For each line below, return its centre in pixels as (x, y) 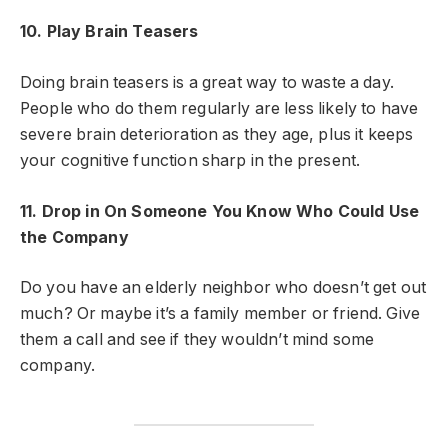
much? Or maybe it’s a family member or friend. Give (220, 314)
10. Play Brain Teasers (109, 32)
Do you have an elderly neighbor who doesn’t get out (223, 288)
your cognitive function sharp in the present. (190, 160)
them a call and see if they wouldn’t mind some (197, 340)
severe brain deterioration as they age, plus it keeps (217, 134)
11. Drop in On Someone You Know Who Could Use (220, 211)
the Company (74, 237)
